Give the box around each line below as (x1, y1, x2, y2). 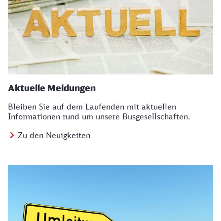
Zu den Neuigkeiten (18, 130, 90, 140)
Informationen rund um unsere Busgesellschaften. (8, 111, 190, 121)
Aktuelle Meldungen (8, 82, 96, 93)
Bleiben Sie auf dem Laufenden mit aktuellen (8, 102, 176, 111)
